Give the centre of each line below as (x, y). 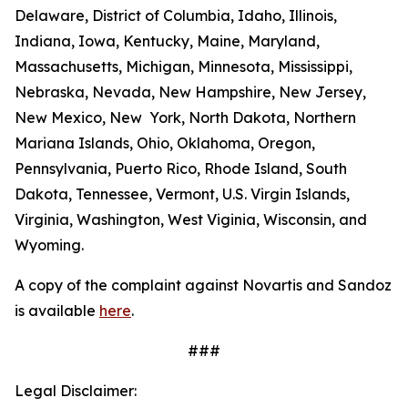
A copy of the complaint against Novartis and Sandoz (203, 285)
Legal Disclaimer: (76, 391)
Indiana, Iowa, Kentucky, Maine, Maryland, (167, 41)
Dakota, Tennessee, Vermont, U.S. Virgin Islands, (182, 194)
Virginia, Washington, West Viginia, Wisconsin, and (191, 219)
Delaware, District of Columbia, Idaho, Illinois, (176, 15)
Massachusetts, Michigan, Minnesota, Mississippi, (184, 66)
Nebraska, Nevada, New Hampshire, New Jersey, (190, 92)
